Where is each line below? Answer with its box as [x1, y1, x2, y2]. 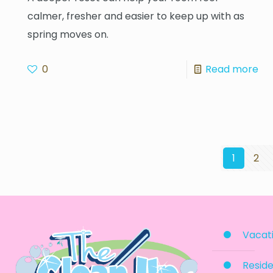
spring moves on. [27, 27, 109, 41]
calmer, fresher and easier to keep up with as [27, 9, 245, 23]
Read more [205, 62, 258, 76]
